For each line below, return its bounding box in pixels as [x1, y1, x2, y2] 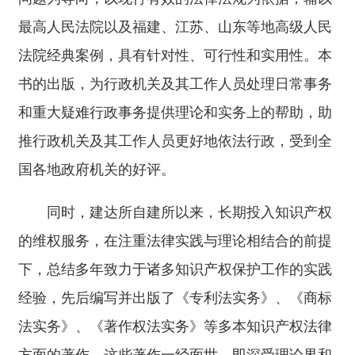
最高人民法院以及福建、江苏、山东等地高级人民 [18, 19, 332, 35]
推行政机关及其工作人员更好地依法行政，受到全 [18, 133, 332, 149]
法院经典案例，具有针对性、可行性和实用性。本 [18, 48, 332, 63]
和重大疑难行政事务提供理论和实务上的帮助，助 [18, 105, 332, 120]
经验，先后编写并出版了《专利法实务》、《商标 [18, 290, 332, 306]
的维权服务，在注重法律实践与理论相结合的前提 [18, 233, 332, 249]
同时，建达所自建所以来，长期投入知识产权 [47, 204, 332, 220]
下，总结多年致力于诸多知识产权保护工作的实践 [18, 261, 332, 277]
